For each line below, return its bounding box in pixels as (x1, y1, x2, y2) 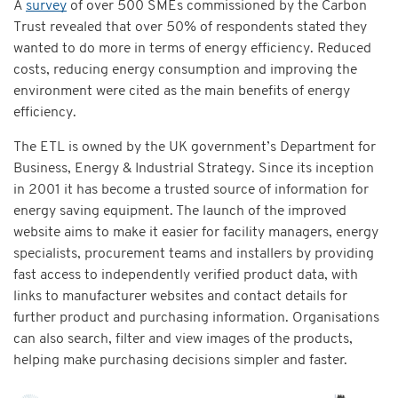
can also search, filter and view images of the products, (13, 332, 353, 347)
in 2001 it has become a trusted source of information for (13, 183, 369, 198)
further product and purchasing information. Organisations (13, 311, 379, 326)
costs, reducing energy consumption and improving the (13, 63, 357, 78)
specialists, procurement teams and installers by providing (13, 247, 374, 262)
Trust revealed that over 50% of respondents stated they (13, 20, 367, 36)
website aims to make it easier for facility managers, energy (13, 226, 378, 241)
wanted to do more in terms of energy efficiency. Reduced (13, 42, 371, 57)
